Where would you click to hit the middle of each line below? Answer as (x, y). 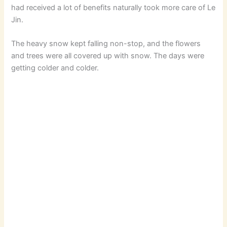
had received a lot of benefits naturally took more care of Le (113, 7)
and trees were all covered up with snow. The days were (108, 55)
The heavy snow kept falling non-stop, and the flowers (106, 43)
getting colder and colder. (55, 68)
